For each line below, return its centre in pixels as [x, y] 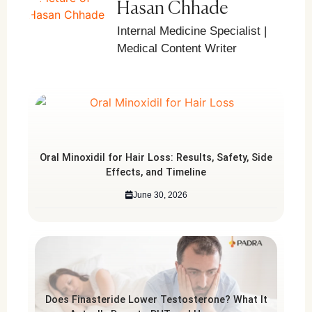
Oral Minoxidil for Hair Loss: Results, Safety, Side [156, 158]
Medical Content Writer [177, 48]
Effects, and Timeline [156, 173]
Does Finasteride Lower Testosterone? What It [156, 300]
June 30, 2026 [160, 195]
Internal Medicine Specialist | [192, 31]
